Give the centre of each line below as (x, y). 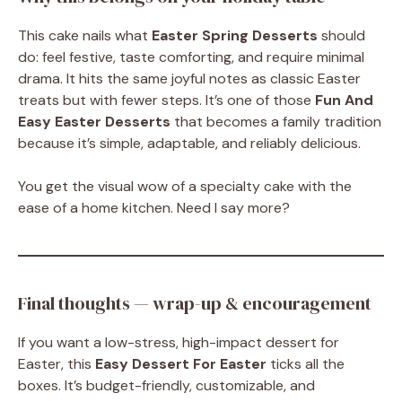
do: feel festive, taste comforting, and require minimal (191, 57)
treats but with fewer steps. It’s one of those (166, 100)
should (341, 35)
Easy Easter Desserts (94, 122)
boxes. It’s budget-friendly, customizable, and (166, 385)
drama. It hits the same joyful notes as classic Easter (189, 79)
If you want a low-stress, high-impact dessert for (179, 342)
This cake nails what (85, 35)
